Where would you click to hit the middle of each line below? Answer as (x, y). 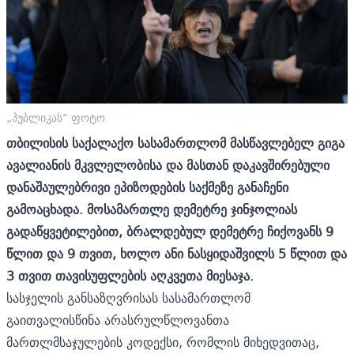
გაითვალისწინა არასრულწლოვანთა (118, 320)
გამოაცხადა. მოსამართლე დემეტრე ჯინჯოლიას (152, 209)
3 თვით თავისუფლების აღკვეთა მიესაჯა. (130, 275)
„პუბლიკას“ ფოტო (56, 117)
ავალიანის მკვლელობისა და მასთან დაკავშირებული (168, 165)
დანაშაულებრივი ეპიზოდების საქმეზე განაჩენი (147, 187)
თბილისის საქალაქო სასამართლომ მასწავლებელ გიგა (175, 143)
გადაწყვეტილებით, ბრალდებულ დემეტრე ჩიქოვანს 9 (170, 231)
